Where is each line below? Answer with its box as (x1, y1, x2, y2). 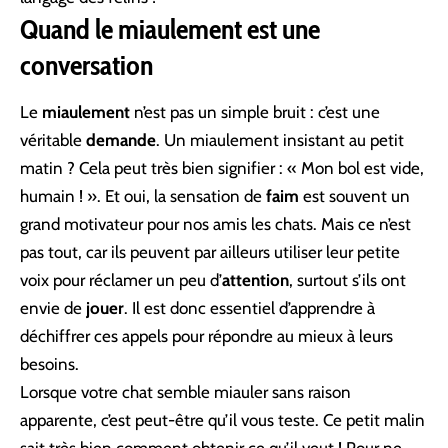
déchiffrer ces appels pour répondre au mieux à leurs (20, 326, 393, 347)
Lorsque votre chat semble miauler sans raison (20, 382, 351, 403)
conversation (20, 48, 153, 83)
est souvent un (299, 186, 410, 207)
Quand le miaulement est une (20, 12, 320, 47)
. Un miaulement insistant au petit (156, 130, 404, 151)
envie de (20, 298, 86, 319)
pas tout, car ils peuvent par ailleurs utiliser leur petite (20, 242, 400, 263)
